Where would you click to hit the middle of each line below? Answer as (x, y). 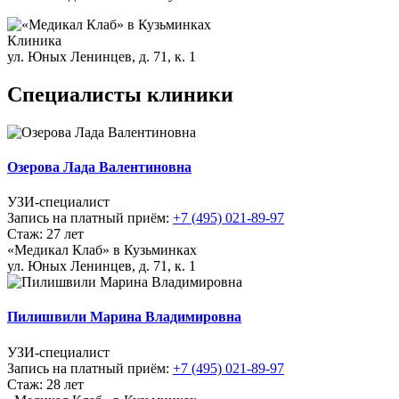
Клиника (34, 40)
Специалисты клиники (120, 94)
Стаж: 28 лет (45, 384)
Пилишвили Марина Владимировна (124, 317)
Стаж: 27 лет (45, 234)
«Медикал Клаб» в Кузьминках (102, 250)
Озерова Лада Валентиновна (99, 167)
